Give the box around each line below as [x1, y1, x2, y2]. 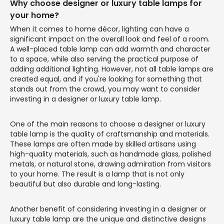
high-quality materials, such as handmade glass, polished [10, 149, 211, 159]
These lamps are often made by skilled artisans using [10, 139, 196, 149]
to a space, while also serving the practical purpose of [10, 54, 198, 64]
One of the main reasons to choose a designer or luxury [10, 119, 205, 129]
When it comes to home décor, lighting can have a [10, 24, 189, 34]
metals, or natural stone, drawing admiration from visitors [10, 159, 211, 169]
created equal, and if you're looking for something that [10, 74, 202, 84]
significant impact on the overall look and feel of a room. [10, 34, 209, 44]
